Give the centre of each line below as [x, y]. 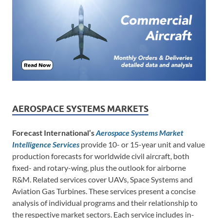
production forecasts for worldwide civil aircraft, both [101, 156]
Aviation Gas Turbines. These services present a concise [104, 191]
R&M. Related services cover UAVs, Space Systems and [102, 180]
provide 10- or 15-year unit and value [142, 145]
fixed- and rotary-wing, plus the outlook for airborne [99, 168]
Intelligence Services [46, 145]
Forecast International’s [54, 133]
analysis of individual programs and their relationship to [105, 203]
